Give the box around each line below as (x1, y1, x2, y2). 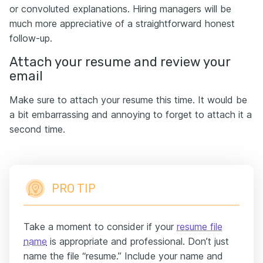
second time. (9, 123, 65, 135)
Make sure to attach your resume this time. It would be (9, 94, 247, 106)
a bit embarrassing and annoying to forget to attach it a (9, 109, 252, 120)
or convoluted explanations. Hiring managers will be (9, 3, 231, 15)
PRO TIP (52, 181, 96, 195)
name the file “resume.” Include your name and (23, 250, 223, 262)
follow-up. (9, 32, 52, 44)
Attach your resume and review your (9, 54, 231, 70)
